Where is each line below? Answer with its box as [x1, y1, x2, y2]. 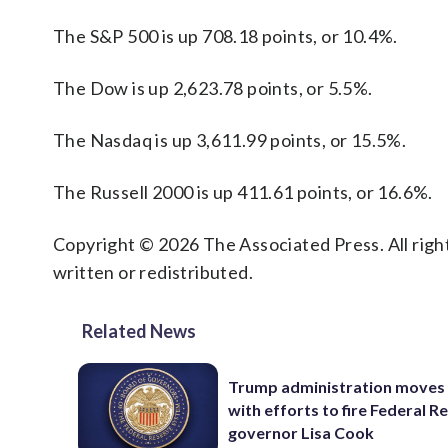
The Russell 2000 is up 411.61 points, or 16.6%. [53, 181, 433, 203]
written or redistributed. [53, 261, 253, 283]
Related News [82, 320, 196, 342]
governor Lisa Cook [228, 423, 375, 443]
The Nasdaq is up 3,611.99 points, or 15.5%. [53, 129, 407, 151]
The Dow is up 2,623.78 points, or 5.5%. [53, 77, 373, 99]
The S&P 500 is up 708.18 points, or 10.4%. [53, 25, 398, 47]
